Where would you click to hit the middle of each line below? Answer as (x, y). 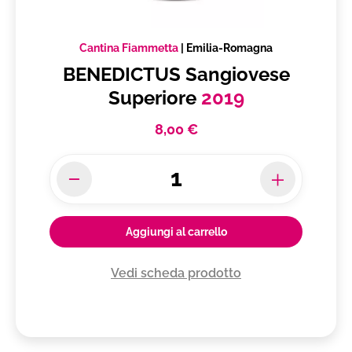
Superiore (154, 98)
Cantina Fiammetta (129, 48)
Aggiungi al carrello (176, 232)
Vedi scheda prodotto (176, 273)
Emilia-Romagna (229, 48)
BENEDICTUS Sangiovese (176, 75)
